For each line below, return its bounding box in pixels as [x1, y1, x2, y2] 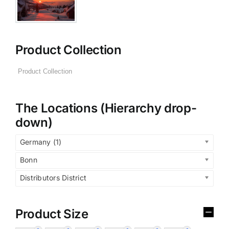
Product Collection [15, 42, 122, 58]
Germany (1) [20, 138, 62, 147]
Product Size [15, 207, 88, 222]
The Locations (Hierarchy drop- [15, 101, 197, 116]
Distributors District [20, 173, 87, 182]
